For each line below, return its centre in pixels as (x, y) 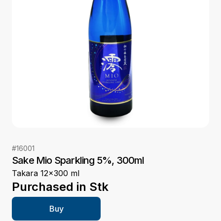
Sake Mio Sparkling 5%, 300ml (78, 161)
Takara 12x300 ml (46, 173)
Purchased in (49, 187)
